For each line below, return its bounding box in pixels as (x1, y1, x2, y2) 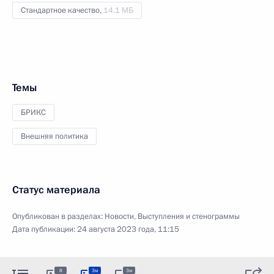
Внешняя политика (21, 130, 88, 142)
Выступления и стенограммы (138, 210, 240, 222)
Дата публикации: (12, 223, 77, 235)
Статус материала (12, 182, 100, 197)
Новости (105, 210, 134, 222)
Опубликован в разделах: (12, 210, 105, 222)
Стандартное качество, (21, 4, 103, 16)
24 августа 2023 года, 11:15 (77, 223, 179, 235)
